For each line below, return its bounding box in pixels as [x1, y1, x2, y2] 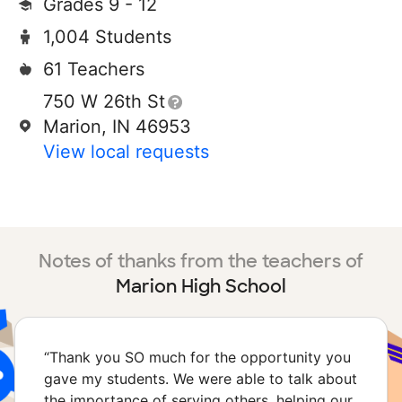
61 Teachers [43, 58, 144, 80]
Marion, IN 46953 [43, 116, 191, 137]
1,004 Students [43, 26, 171, 48]
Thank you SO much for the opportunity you [49, 348, 351, 366]
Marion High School [116, 275, 286, 298]
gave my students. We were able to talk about [44, 370, 357, 388]
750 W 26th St [43, 91, 165, 112]
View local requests [43, 141, 209, 162]
